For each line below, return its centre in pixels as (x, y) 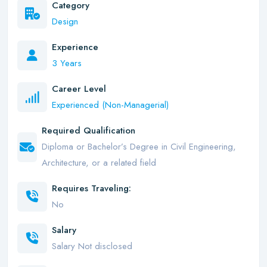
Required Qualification (89, 131)
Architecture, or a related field (99, 163)
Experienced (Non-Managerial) (110, 105)
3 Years (67, 63)
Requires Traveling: (91, 188)
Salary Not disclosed (92, 246)
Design (65, 21)
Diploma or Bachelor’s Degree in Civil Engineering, (139, 147)
